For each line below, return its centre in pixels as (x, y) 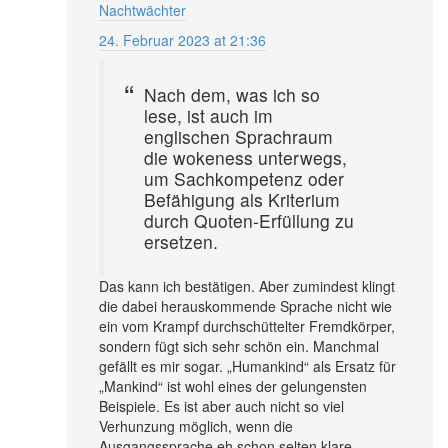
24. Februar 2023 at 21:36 (182, 39)
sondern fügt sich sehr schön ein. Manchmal (239, 345)
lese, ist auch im (208, 115)
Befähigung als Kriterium (242, 199)
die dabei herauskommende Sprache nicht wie (245, 305)
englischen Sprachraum (238, 136)
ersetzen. (181, 241)
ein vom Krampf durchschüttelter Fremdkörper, (247, 325)
